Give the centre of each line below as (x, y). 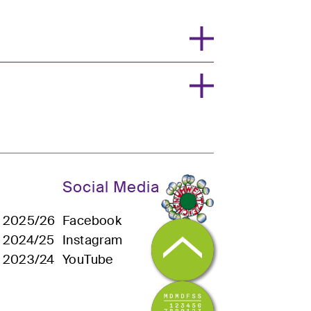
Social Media (111, 187)
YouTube (87, 260)
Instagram (92, 241)
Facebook (92, 221)
